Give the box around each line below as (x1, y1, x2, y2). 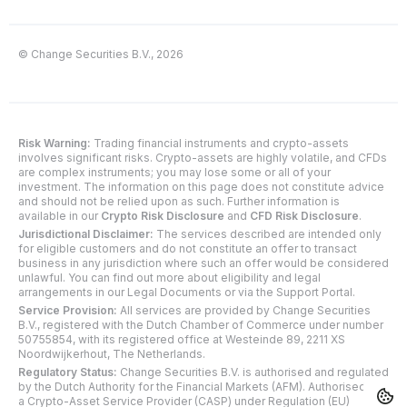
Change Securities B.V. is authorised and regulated (117, 365, 389, 380)
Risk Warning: (18, 136, 94, 151)
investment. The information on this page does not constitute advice (18, 180, 384, 194)
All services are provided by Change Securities (117, 303, 371, 318)
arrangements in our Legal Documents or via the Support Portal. (18, 285, 355, 300)
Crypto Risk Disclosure (101, 209, 227, 223)
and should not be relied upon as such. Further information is (18, 194, 340, 209)
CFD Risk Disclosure (247, 209, 359, 223)
